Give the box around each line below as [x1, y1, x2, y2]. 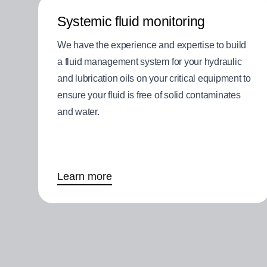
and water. [57, 107, 100, 117]
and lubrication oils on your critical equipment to [57, 73, 251, 84]
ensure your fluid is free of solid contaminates [57, 90, 241, 101]
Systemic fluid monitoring [57, 14, 205, 30]
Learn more [57, 170, 112, 183]
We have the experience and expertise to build [57, 40, 247, 51]
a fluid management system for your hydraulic [57, 57, 242, 67]
